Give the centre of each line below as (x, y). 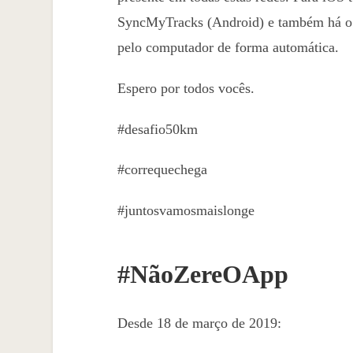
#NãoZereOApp (203, 275)
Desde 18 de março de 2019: (199, 323)
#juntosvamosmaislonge (186, 211)
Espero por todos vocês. (186, 88)
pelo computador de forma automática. (228, 47)
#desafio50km (157, 129)
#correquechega (162, 170)
